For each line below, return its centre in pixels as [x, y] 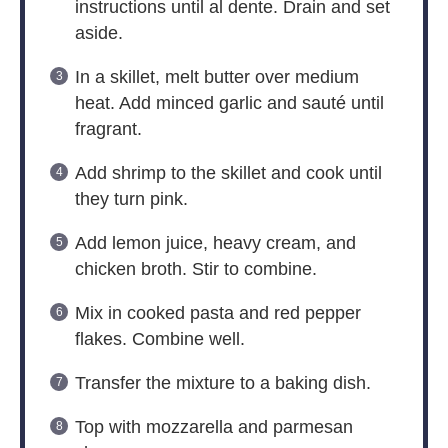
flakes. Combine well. [159, 339]
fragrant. [108, 129]
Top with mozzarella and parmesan [213, 427]
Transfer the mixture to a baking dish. [222, 383]
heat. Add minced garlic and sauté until [229, 103]
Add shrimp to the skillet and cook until [228, 173]
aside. [98, 33]
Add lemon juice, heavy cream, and [215, 243]
